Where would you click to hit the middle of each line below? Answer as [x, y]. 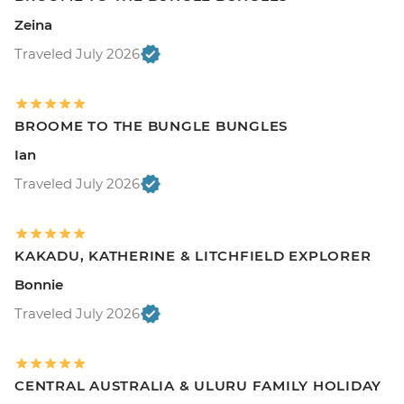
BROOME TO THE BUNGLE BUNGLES [151, 126]
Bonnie [39, 285]
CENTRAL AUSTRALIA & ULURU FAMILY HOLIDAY [198, 386]
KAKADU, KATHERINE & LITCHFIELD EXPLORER [193, 256]
